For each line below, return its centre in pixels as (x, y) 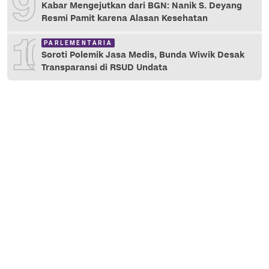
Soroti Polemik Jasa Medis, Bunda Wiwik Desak (143, 55)
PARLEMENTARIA (78, 43)
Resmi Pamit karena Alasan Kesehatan (125, 19)
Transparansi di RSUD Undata (104, 68)
